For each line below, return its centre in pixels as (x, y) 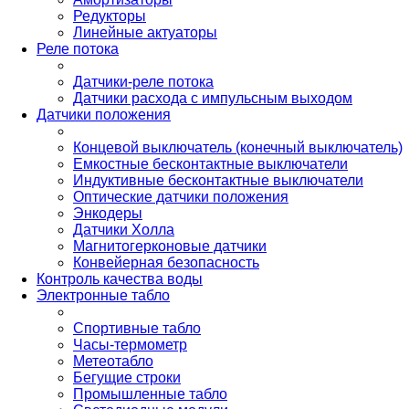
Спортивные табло (137, 328)
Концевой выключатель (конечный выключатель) (238, 147)
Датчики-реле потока (143, 81)
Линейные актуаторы (145, 32)
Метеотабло (113, 361)
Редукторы (110, 16)
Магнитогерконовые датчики (170, 246)
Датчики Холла (124, 229)
